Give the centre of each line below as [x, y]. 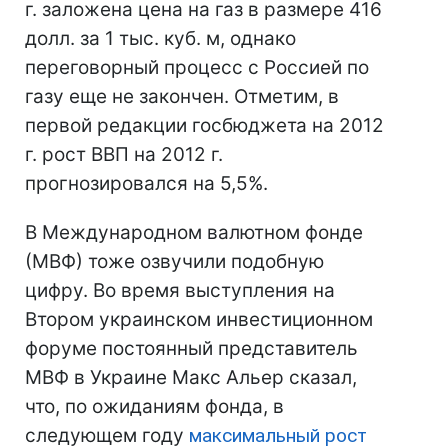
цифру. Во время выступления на [180, 290]
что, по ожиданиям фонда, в [154, 406]
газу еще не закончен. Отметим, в [182, 96]
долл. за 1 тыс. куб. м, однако [160, 38]
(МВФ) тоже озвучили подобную [174, 261]
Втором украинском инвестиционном [199, 319]
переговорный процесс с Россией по [197, 67]
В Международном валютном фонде [194, 232]
